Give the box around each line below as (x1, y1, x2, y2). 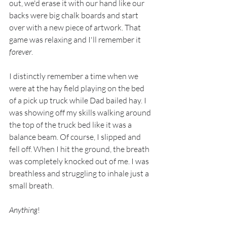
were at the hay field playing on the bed (9, 83, 146, 94)
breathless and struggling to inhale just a (9, 168, 150, 179)
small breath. (9, 180, 55, 191)
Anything (9, 205, 37, 215)
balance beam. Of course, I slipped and (9, 132, 142, 142)
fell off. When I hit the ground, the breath (9, 144, 151, 155)
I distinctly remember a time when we (9, 71, 140, 82)
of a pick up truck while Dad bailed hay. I (9, 95, 148, 106)
